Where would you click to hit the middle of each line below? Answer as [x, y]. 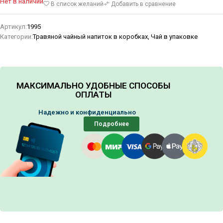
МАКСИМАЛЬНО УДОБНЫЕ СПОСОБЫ [93, 86]
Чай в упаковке [174, 37]
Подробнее [111, 124]
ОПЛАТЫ [93, 95]
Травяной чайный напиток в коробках [90, 37]
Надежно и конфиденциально [93, 112]
